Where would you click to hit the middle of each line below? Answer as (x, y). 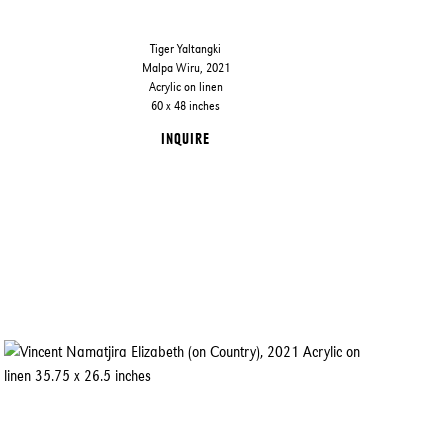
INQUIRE (186, 138)
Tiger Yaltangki (186, 48)
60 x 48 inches (186, 105)
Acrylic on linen (185, 86)
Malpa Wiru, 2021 (185, 67)
